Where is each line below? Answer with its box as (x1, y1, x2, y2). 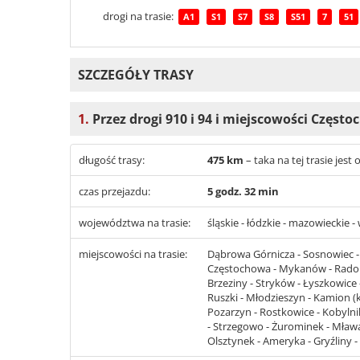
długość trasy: (79, 153, 145, 168)
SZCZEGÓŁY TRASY (78, 65, 194, 84)
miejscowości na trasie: (79, 247, 187, 262)
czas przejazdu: (79, 184, 150, 199)
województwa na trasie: (79, 215, 190, 231)
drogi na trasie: (103, 9, 176, 24)
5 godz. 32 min (207, 184, 279, 199)
